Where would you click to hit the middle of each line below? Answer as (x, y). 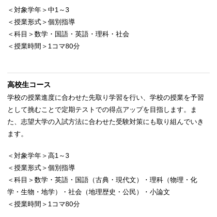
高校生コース (29, 84)
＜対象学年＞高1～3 (38, 155)
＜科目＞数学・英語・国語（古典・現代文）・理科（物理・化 (102, 179)
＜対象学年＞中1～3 (38, 9)
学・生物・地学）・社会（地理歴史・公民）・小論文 (89, 192)
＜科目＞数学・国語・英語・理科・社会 (68, 34)
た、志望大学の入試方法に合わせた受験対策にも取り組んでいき (106, 121)
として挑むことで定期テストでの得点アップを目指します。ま (102, 109)
